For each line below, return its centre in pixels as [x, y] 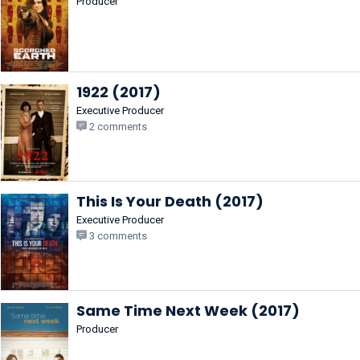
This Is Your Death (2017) [170, 201]
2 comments [117, 127]
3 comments [117, 236]
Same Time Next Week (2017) [188, 311]
